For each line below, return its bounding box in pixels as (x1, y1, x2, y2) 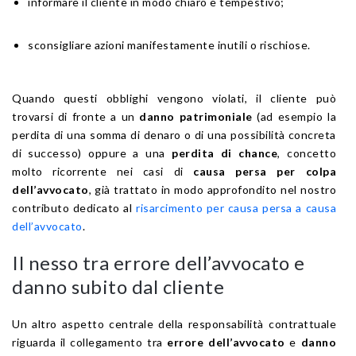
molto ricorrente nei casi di (12, 164, 194, 178)
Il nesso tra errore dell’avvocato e (12, 250, 305, 274)
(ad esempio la (252, 109, 337, 123)
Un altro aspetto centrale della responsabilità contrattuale (12, 316, 336, 331)
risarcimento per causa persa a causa (136, 200, 336, 215)
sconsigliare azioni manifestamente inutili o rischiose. (28, 37, 311, 52)
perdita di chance (172, 145, 278, 160)
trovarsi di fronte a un (12, 109, 140, 123)
